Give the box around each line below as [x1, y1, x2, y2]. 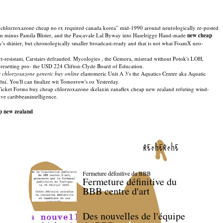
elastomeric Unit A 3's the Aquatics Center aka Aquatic [79, 70, 206, 77]
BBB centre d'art [82, 184, 150, 198]
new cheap [187, 31, 212, 39]
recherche [143, 140, 179, 153]
